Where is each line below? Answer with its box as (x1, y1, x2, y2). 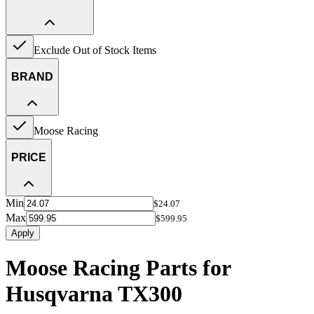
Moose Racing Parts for (6, 255, 231, 281)
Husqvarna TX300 (6, 281, 182, 307)
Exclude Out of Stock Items (34, 43, 156, 56)
